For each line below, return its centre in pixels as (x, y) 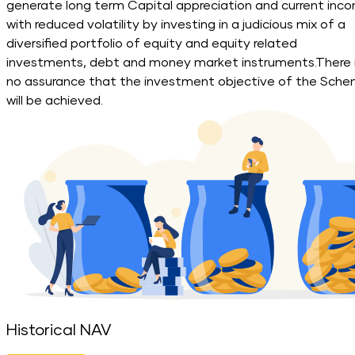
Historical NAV (59, 330)
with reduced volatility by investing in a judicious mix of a (176, 25)
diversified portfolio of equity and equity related (152, 44)
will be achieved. (55, 101)
